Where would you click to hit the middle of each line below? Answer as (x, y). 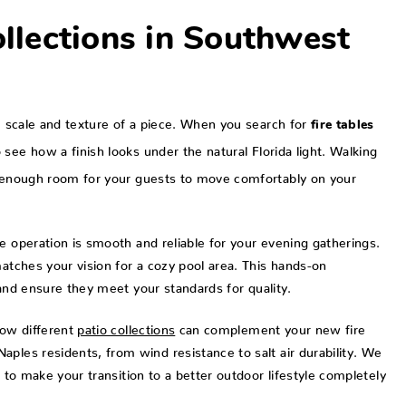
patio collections (126, 327)
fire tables (343, 126)
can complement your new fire (271, 327)
